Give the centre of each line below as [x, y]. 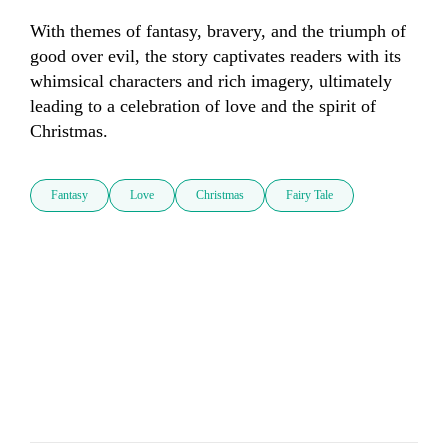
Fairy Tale [309, 195]
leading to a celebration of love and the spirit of [203, 106]
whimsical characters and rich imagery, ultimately [211, 81]
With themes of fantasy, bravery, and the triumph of [218, 31]
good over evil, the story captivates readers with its [215, 56]
